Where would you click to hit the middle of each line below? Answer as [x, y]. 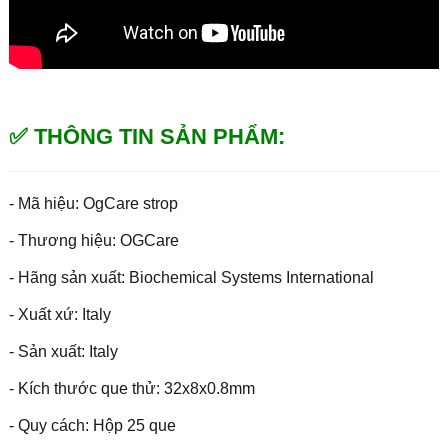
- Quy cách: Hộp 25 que [92, 425]
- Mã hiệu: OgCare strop [93, 203]
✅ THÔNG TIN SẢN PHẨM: [146, 136]
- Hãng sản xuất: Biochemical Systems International [191, 277]
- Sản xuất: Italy [63, 351]
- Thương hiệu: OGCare [93, 240]
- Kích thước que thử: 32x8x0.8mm [131, 388]
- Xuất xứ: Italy [59, 314]
